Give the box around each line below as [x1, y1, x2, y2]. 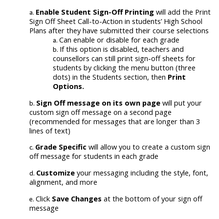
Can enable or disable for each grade [59, 34, 179, 44]
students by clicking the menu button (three [53, 62, 196, 72]
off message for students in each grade [29, 151, 158, 161]
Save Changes [50, 193, 104, 203]
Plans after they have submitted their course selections [29, 25, 209, 35]
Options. [53, 81, 84, 91]
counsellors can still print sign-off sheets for [53, 53, 196, 63]
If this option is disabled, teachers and [60, 44, 184, 54]
